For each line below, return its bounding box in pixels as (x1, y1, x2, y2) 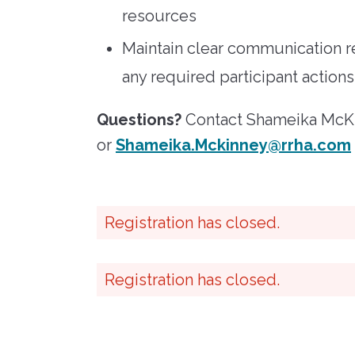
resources (122, 6, 197, 25)
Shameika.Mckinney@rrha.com (116, 135, 351, 155)
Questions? (97, 109, 185, 129)
